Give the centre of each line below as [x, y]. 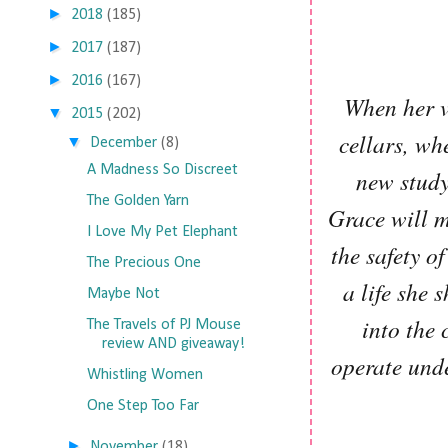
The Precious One [143, 263]
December [124, 143]
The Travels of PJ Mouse [163, 325]
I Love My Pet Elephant [162, 232]
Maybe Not [123, 294]
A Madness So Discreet [162, 170]
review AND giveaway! [173, 344]
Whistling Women [144, 375]
